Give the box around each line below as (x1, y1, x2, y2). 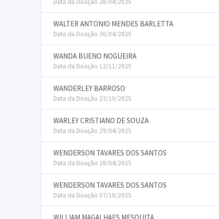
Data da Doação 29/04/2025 (53, 127, 131, 135)
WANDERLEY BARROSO (53, 84, 125, 93)
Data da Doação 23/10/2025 (53, 94, 131, 103)
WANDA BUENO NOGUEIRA (53, 51, 136, 61)
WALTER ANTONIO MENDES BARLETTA (53, 19, 173, 28)
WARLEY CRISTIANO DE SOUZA (53, 116, 149, 125)
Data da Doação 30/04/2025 (53, 30, 131, 38)
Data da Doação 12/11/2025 (53, 62, 131, 70)
